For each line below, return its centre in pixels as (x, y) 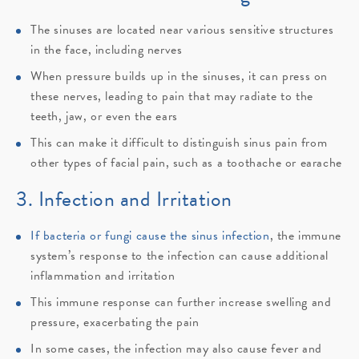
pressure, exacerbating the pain (115, 323)
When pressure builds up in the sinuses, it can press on (179, 77)
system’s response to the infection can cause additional (180, 256)
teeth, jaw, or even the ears (104, 117)
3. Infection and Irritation (124, 200)
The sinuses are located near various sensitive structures (182, 30)
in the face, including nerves (107, 50)
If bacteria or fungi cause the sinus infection (150, 236)
